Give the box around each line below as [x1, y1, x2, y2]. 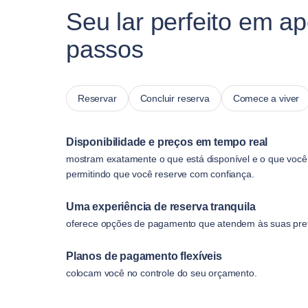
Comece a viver [232, 92, 300, 104]
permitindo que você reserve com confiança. [66, 168, 254, 179]
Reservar [78, 92, 117, 104]
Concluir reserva [140, 92, 210, 104]
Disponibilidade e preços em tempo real [66, 135, 268, 148]
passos [66, 34, 144, 63]
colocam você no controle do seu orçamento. [66, 267, 257, 278]
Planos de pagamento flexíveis [66, 250, 222, 262]
